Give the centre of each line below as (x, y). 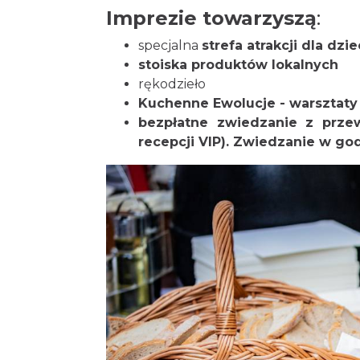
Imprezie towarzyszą (211, 18)
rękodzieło (172, 84)
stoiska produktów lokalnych (238, 65)
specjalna (170, 45)
